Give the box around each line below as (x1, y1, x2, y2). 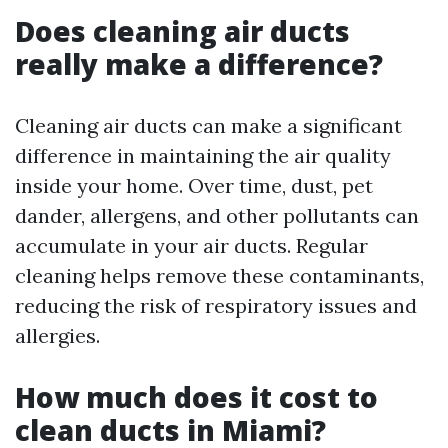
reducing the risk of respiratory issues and (15, 293, 417, 318)
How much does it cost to (15, 378, 378, 416)
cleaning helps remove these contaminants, (15, 263, 424, 288)
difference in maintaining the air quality (15, 143, 391, 168)
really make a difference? (15, 45, 383, 83)
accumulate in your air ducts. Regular (15, 233, 368, 258)
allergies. (15, 323, 100, 348)
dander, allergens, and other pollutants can (15, 203, 419, 228)
